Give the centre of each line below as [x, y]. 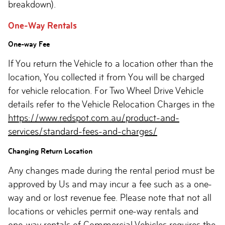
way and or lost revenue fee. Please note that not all [110, 198]
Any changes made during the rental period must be [111, 171]
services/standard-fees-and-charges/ [83, 131]
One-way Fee [29, 44]
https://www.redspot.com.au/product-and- [94, 118]
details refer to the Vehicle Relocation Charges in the [111, 104]
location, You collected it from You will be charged [106, 77]
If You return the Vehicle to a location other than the [110, 64]
